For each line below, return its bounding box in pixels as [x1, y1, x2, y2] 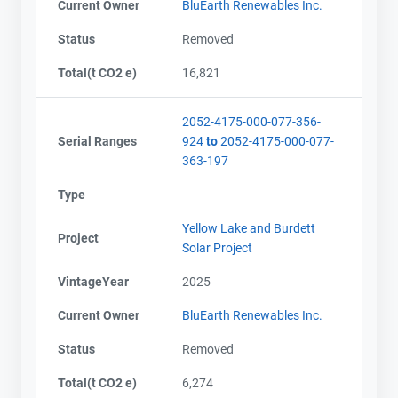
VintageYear [58, 274, 129, 289]
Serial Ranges [58, 133, 137, 148]
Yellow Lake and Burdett [182, 220, 315, 235]
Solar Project [182, 240, 252, 255]
